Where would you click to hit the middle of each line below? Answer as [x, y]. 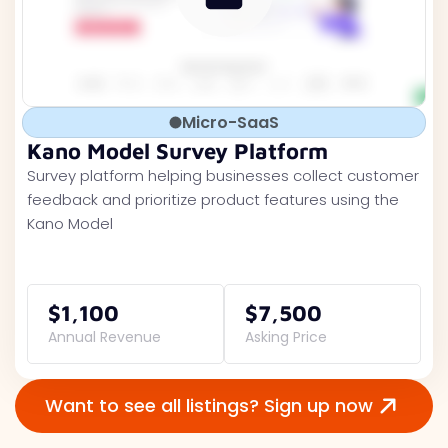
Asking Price [286, 337]
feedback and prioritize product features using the [213, 199]
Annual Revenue [104, 337]
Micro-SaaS [230, 122]
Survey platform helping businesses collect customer [223, 175]
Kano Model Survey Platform [177, 151]
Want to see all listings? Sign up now [209, 405]
